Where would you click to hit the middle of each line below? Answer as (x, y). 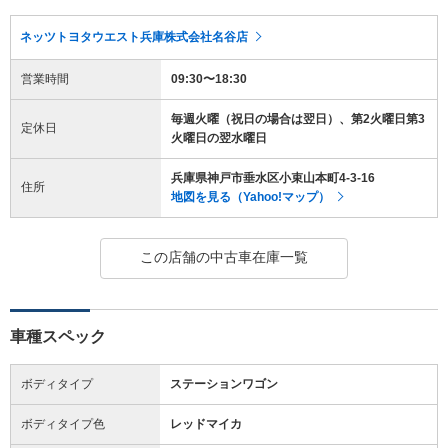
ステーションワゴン (224, 383)
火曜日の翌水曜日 (219, 137)
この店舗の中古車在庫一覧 (223, 256)
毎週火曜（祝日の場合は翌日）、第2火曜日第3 (298, 118)
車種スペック (58, 336)
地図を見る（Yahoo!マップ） (250, 196)
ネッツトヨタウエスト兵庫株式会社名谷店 (134, 36)
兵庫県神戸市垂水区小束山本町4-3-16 (273, 177)
